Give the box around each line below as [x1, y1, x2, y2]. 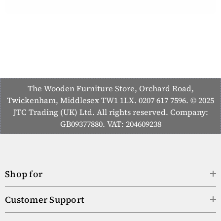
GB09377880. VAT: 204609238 [60, 118, 161, 129]
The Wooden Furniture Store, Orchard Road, [27, 82, 194, 94]
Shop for [5, 167, 42, 180]
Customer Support [5, 193, 84, 206]
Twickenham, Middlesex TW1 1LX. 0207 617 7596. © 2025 [7, 94, 214, 106]
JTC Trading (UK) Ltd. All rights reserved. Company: [13, 106, 208, 117]
